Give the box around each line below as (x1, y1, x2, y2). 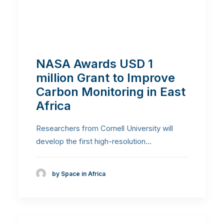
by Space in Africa (52, 169, 105, 177)
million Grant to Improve (36, 70, 175, 85)
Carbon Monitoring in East (36, 84, 185, 99)
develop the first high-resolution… (36, 136, 151, 146)
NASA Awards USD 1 (36, 56, 153, 71)
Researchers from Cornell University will (36, 123, 173, 133)
